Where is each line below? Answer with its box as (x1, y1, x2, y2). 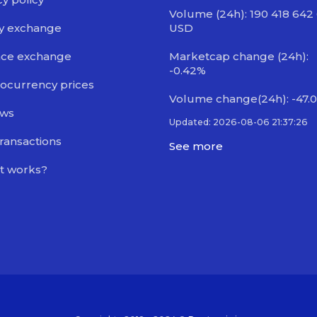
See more (169, 139, 223, 153)
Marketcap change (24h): (169, 49, 309, 63)
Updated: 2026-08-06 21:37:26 (169, 116, 308, 127)
